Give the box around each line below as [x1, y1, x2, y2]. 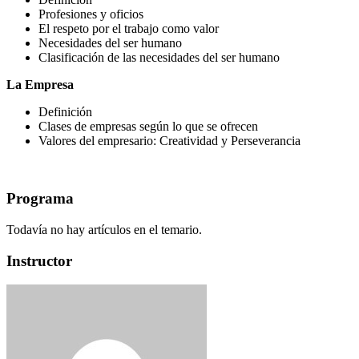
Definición [38, 104, 92, 119]
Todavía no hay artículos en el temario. [6, 223, 202, 237]
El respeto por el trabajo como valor [38, 21, 219, 35]
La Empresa [6, 77, 74, 91]
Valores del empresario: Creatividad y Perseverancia [38, 133, 301, 147]
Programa [6, 190, 74, 208]
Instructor [6, 252, 72, 269]
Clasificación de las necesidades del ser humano [38, 50, 280, 64]
